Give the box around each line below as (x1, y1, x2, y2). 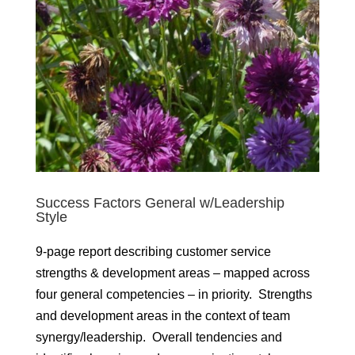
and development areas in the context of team (35, 308, 290, 323)
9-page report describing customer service (35, 244, 271, 258)
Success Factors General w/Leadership (35, 194, 284, 211)
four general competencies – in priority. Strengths (35, 287, 312, 301)
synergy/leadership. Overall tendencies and (35, 330, 282, 344)
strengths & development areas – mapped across (35, 265, 310, 280)
